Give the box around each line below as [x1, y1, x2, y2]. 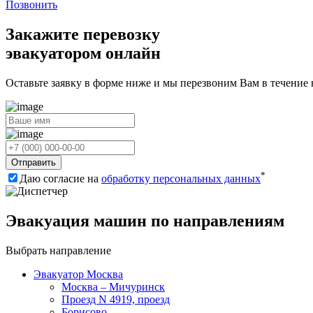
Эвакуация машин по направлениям [6, 211, 284, 230]
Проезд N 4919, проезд [61, 293, 170, 305]
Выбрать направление [6, 244, 111, 256]
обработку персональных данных [101, 172, 261, 184]
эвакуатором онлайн [6, 43, 161, 62]
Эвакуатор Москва [34, 268, 123, 280]
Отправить [11, 156, 56, 168]
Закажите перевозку [6, 24, 160, 43]
